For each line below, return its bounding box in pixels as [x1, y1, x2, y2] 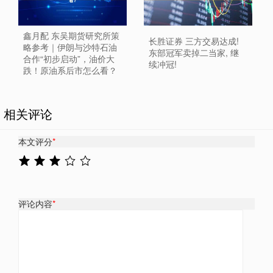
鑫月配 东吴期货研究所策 [23, 29, 119, 41]
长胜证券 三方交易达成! [148, 35, 239, 48]
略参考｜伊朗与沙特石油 [23, 40, 117, 53]
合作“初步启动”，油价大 [23, 52, 115, 65]
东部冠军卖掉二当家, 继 [148, 46, 239, 59]
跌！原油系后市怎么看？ [23, 63, 117, 76]
